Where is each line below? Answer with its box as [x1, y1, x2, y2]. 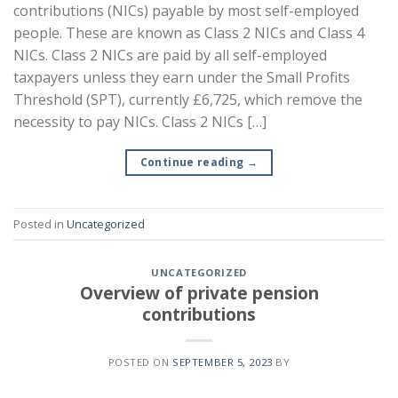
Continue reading [139, 155, 247, 171]
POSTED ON [107, 354, 173, 369]
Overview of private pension [79, 280, 319, 305]
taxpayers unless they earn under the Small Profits [13, 68, 350, 88]
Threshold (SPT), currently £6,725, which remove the [13, 90, 362, 110]
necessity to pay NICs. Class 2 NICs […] [13, 112, 267, 132]
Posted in [13, 215, 67, 232]
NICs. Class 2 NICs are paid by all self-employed [13, 45, 327, 66]
